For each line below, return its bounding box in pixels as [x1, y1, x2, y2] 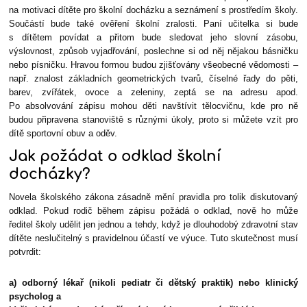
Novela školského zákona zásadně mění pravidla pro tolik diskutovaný [9, 192, 298, 203]
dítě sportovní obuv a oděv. [9, 128, 118, 139]
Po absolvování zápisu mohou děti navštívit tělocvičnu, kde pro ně [9, 101, 298, 112]
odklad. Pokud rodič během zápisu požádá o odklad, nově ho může [9, 206, 298, 217]
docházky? [9, 166, 91, 183]
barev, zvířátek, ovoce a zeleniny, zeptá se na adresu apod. [9, 87, 298, 98]
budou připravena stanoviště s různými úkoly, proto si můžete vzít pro [9, 114, 298, 125]
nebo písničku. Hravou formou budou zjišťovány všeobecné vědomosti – [9, 60, 298, 71]
